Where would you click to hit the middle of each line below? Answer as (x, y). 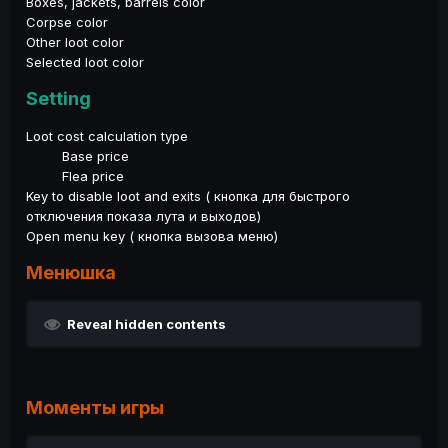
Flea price (75, 175)
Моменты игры (95, 407)
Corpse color (67, 21)
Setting (58, 98)
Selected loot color (85, 61)
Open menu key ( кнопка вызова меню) (152, 235)
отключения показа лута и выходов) (143, 215)
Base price (77, 155)
